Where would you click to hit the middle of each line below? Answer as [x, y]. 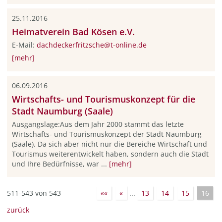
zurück [18, 210]
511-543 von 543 [34, 193]
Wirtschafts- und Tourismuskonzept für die [103, 99]
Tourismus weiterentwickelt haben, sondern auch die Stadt [110, 154]
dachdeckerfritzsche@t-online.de [91, 45]
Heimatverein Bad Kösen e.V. [73, 31]
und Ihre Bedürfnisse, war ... [60, 164]
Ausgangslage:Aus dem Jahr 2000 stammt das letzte [98, 124]
